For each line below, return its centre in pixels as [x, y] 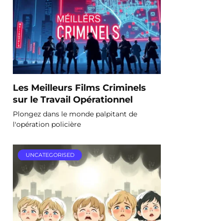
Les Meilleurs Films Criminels [79, 87]
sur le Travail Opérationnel [73, 99]
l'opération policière [47, 124]
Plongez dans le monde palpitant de [75, 114]
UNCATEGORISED [50, 155]
